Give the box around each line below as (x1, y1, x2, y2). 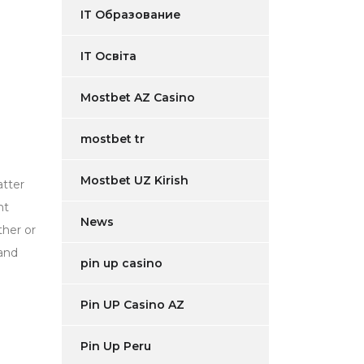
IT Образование (80, 7, 181, 22)
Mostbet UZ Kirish (80, 173, 188, 188)
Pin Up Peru (80, 339, 151, 353)
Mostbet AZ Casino (80, 90, 195, 105)
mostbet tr (80, 132, 145, 146)
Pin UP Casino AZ (80, 297, 184, 312)
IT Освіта (80, 49, 136, 63)
